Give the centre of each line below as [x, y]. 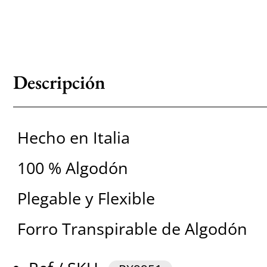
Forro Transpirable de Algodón [132, 229]
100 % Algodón [72, 168]
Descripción [59, 82]
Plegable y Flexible [86, 198]
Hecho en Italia [73, 138]
